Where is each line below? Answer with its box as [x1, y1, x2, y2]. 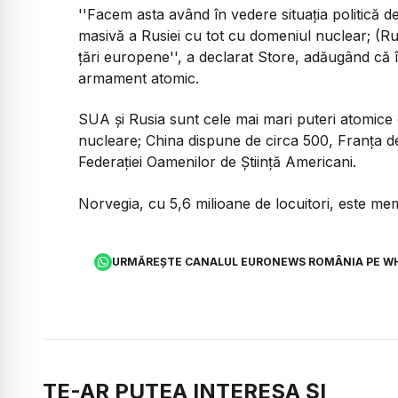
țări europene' [78, 47, 174, 66]
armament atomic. [78, 68, 199, 87]
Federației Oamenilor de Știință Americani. [78, 153, 356, 171]
